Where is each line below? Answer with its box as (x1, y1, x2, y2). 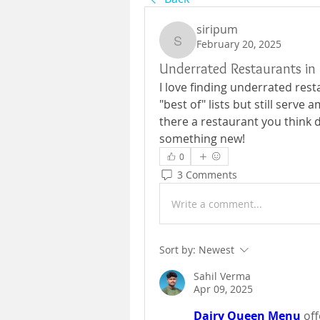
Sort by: (159, 243, 196, 256)
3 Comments (177, 167, 237, 181)
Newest (199, 243, 234, 256)
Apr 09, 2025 (194, 282, 253, 296)
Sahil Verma (194, 269, 251, 283)
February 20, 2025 (196, 37, 281, 51)
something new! (159, 131, 245, 146)
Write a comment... (171, 196, 262, 211)
